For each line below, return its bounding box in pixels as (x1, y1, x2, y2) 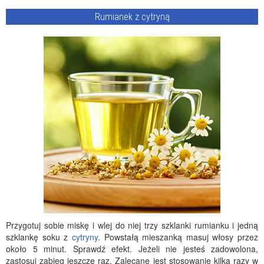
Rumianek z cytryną (94, 11, 170, 22)
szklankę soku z (6, 231, 72, 243)
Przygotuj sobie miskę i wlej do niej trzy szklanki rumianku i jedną (6, 219, 258, 231)
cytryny (71, 231, 98, 243)
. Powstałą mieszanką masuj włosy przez (97, 231, 258, 243)
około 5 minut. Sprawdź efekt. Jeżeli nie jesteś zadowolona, (6, 243, 258, 255)
